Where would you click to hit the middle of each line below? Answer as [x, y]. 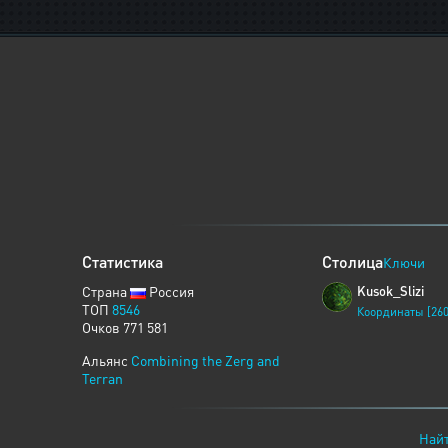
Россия [170, 291]
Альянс [106, 360]
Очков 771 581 [125, 327]
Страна [106, 291]
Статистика [122, 261]
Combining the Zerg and [205, 360]
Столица [352, 261]
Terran [102, 378]
